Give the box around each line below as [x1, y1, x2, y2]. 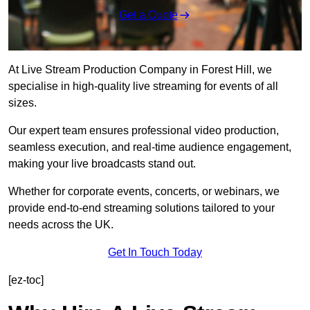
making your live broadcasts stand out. [8, 158, 196, 170]
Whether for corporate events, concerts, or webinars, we [8, 185, 280, 198]
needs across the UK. [8, 219, 113, 231]
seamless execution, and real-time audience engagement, [8, 141, 291, 154]
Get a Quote [118, 9, 178, 21]
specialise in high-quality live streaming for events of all [8, 80, 278, 93]
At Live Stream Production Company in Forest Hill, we [8, 64, 272, 76]
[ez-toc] [8, 274, 44, 286]
